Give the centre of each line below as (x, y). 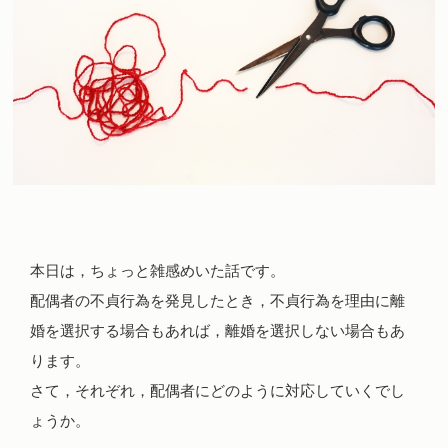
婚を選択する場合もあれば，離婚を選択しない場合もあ (218, 330)
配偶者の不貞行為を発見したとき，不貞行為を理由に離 (218, 300)
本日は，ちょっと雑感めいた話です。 (158, 270)
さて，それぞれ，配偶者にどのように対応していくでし (218, 390)
